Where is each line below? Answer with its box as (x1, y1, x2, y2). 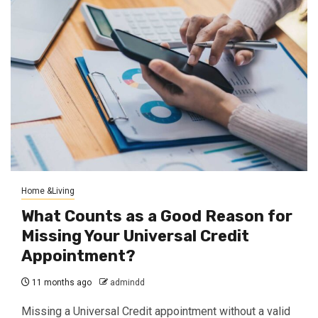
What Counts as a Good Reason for (21, 207, 292, 226)
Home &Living (21, 186, 75, 196)
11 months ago (30, 278, 92, 287)
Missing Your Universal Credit (21, 226, 249, 246)
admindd (110, 278, 145, 287)
